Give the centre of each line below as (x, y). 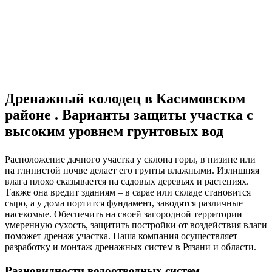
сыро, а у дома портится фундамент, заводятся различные (124, 203)
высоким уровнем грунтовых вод (114, 131)
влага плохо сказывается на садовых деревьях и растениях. (127, 182)
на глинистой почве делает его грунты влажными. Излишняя (132, 171)
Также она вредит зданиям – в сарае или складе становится (128, 192)
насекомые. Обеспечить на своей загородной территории (124, 214)
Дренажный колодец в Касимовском (125, 99)
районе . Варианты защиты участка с (129, 115)
